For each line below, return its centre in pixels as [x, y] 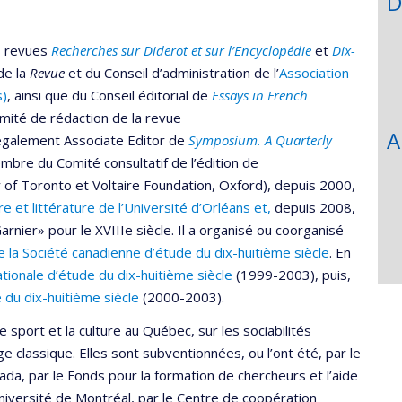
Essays [230, 95]
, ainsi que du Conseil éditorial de [109, 95]
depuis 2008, [313, 207]
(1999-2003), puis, [292, 274]
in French [278, 95]
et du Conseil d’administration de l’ [172, 72]
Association [314, 72]
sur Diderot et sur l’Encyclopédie [214, 50]
